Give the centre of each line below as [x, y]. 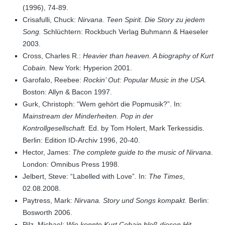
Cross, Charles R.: [53, 56]
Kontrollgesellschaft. [54, 128]
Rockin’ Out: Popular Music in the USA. [145, 80]
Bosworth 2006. [47, 212]
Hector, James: [47, 152]
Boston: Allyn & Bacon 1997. [67, 92]
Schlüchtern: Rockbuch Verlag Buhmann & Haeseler [125, 32]
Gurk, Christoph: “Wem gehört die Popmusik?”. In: [102, 104]
